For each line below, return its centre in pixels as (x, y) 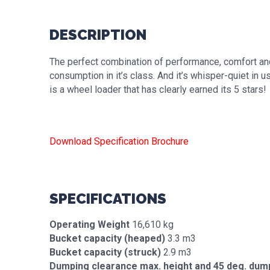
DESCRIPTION (98, 35)
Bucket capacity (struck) (105, 252)
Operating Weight (89, 224)
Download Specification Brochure (119, 141)
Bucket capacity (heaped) (107, 238)
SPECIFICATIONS (108, 199)
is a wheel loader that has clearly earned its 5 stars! (158, 89)
